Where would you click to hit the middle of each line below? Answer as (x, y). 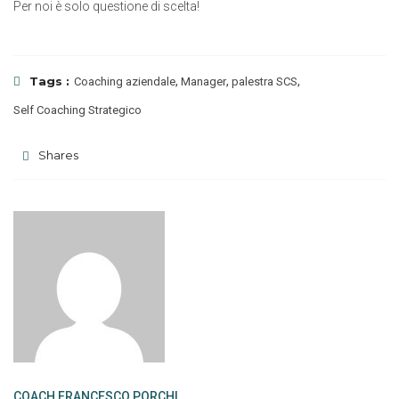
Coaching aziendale (125, 81)
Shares (58, 155)
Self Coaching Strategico (77, 110)
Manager (204, 81)
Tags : (49, 81)
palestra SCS (265, 81)
